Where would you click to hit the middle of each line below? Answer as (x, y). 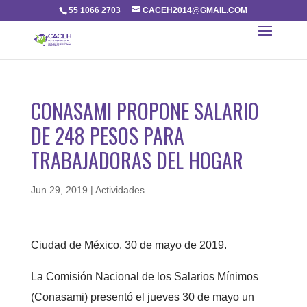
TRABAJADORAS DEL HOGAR (137, 160)
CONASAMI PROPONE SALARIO (145, 111)
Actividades (120, 190)
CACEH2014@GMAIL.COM (195, 10)
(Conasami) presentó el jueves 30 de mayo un (142, 297)
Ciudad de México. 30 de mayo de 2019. (128, 245)
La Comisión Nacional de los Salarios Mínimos (144, 277)
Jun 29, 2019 (59, 190)
